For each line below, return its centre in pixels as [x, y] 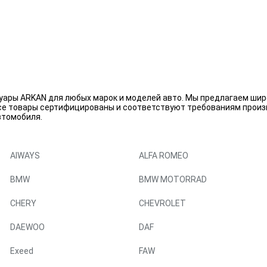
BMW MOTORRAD [173, 179]
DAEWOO [27, 227]
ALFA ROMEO [164, 156]
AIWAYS [25, 156]
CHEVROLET [162, 203]
